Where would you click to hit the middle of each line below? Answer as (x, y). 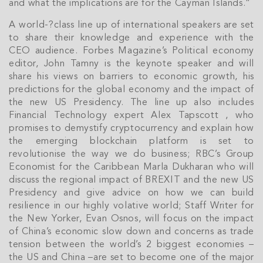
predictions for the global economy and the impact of (131, 90)
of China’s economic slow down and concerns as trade (131, 232)
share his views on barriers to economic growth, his (131, 77)
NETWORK (131, 214)
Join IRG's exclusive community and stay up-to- (125, 243)
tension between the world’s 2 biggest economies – (131, 245)
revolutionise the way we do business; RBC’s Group (131, 154)
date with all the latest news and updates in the (124, 256)
